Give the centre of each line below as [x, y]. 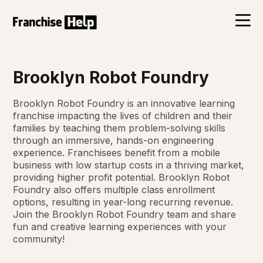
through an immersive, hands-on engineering [114, 140]
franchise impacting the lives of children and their [123, 115]
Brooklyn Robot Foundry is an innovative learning [124, 103]
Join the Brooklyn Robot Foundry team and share [125, 214]
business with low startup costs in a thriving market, [129, 165]
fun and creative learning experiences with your [120, 226]
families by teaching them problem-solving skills [119, 128]
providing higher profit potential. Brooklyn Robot [122, 177]
